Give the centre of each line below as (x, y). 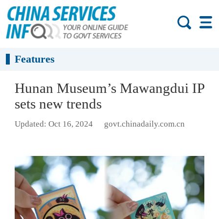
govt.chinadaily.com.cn (144, 124)
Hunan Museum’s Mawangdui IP (109, 88)
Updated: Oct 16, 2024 (54, 124)
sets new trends (58, 104)
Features (35, 59)
